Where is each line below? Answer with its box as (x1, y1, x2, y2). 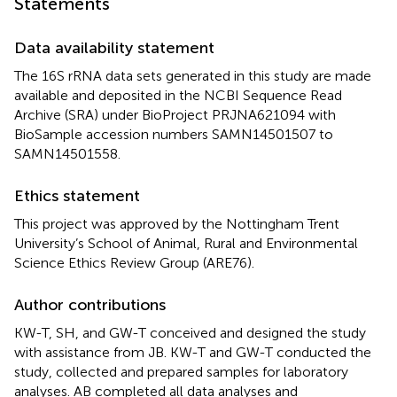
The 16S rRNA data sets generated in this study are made (14, 66, 371, 84)
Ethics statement (14, 185, 140, 206)
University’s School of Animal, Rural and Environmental (14, 234, 358, 252)
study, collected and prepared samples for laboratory (14, 362, 348, 380)
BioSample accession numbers (14, 125, 212, 143)
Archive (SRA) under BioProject (14, 105, 212, 123)
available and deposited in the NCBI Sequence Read (14, 86, 342, 104)
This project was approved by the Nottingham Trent (14, 214, 339, 232)
